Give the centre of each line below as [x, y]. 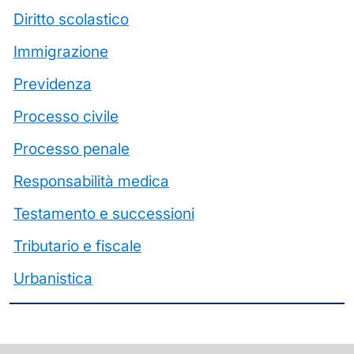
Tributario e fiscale [77, 246]
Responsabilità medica [91, 181]
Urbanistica [53, 279]
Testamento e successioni [104, 214]
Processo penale [72, 149]
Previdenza [53, 84]
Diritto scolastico [71, 19]
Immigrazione [61, 52]
